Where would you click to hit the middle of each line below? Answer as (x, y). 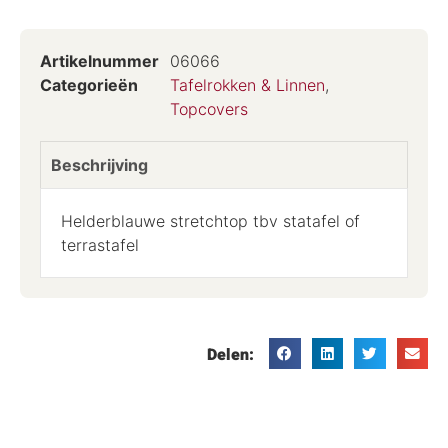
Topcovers (209, 108)
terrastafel (100, 244)
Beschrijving (99, 164)
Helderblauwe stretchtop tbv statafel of (210, 220)
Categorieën (89, 84)
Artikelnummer (99, 60)
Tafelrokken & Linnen (247, 84)
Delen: (230, 354)
